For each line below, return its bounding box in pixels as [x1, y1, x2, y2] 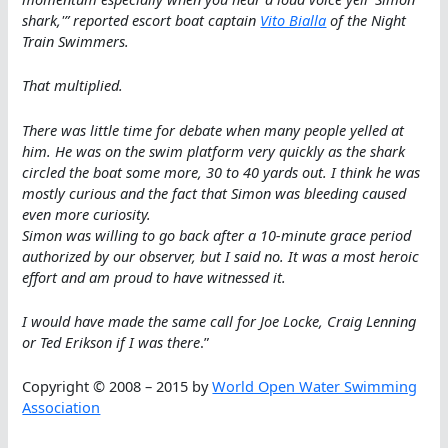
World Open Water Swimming [212, 376, 418, 397]
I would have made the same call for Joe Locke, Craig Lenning [22, 310, 417, 331]
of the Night [326, 9, 407, 30]
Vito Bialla [260, 9, 327, 30]
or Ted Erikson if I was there [22, 331, 201, 352]
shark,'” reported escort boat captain [22, 9, 261, 30]
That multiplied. [22, 75, 124, 96]
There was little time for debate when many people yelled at [22, 119, 405, 140]
